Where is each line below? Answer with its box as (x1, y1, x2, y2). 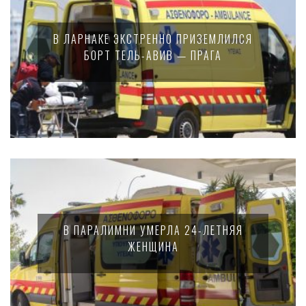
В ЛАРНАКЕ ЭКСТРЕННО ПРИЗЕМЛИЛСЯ (53, 31, 253, 47)
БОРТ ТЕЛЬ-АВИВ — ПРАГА (84, 47, 222, 64)
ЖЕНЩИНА (127, 238, 179, 255)
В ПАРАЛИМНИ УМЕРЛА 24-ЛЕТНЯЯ (63, 222, 243, 238)
